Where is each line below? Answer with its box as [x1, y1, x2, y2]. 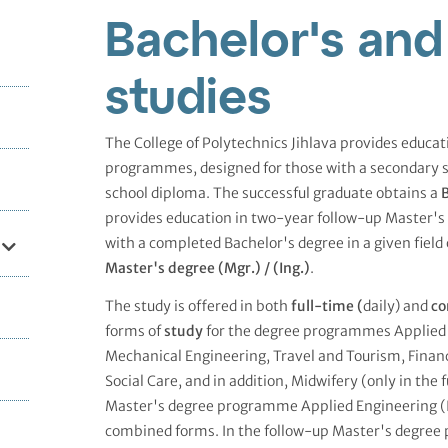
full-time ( [290, 296, 363, 315]
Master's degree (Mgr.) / [104, 258, 270, 277]
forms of [104, 321, 164, 340]
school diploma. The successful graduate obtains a [104, 183, 441, 202]
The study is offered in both [104, 296, 291, 315]
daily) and [362, 296, 431, 315]
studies [104, 64, 271, 123]
